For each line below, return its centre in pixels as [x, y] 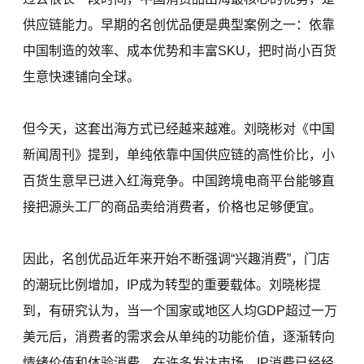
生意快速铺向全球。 [82, 77]
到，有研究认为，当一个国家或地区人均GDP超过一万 [180, 311]
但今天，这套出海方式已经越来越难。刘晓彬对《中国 [179, 129]
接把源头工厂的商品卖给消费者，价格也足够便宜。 [173, 207]
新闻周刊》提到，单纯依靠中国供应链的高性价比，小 [179, 155]
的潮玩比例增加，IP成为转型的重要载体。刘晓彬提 [172, 285]
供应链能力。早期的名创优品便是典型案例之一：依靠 [179, 25]
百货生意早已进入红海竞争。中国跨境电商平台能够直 [179, 181]
